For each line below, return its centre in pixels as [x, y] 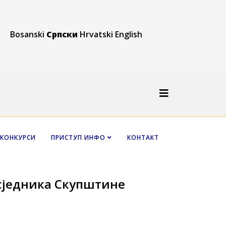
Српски [62, 34]
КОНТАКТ [143, 137]
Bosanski [27, 34]
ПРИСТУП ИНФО [78, 137]
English [129, 34]
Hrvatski [96, 34]
